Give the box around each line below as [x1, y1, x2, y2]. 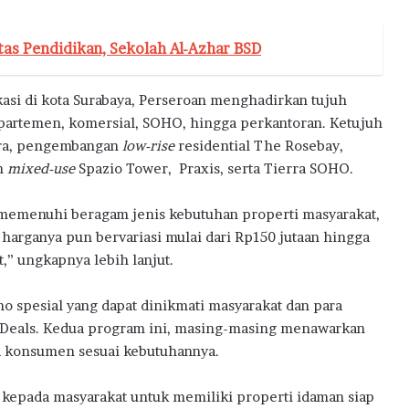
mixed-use [7, 159, 75, 177]
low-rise [122, 136, 174, 154]
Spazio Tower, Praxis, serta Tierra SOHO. [75, 159, 353, 177]
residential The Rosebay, [174, 136, 343, 154]
